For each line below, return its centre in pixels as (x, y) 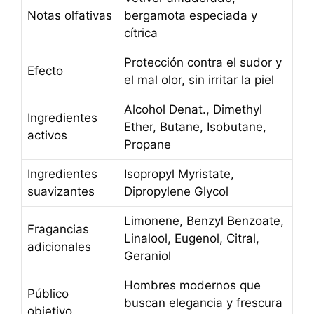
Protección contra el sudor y (203, 62)
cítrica (141, 33)
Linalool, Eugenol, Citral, (192, 238)
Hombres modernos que (192, 285)
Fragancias (58, 229)
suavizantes (61, 191)
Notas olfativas (70, 15)
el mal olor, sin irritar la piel (199, 80)
